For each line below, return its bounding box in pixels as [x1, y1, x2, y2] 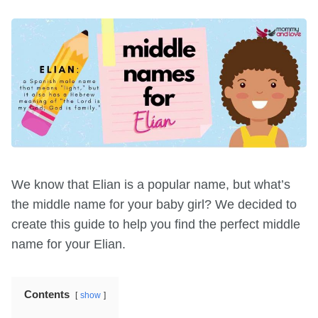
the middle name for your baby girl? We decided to [11, 197, 297, 212]
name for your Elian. [11, 237, 126, 252]
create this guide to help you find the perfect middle [11, 217, 300, 232]
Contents [24, 289, 70, 301]
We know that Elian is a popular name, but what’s [11, 177, 290, 192]
